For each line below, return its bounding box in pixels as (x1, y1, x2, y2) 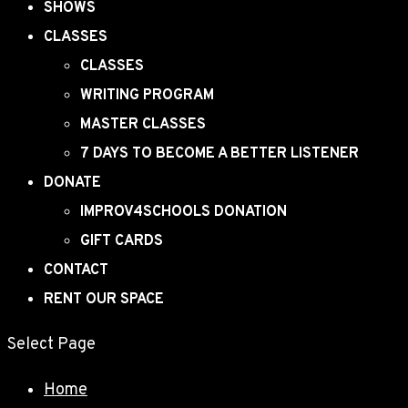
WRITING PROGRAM (80, 87, 214, 105)
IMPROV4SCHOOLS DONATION (80, 203, 287, 221)
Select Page (7, 334, 96, 355)
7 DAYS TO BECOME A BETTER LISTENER (80, 145, 359, 163)
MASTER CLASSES (80, 116, 206, 134)
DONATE (44, 174, 101, 192)
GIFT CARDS (80, 232, 163, 250)
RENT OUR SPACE (44, 291, 164, 309)
